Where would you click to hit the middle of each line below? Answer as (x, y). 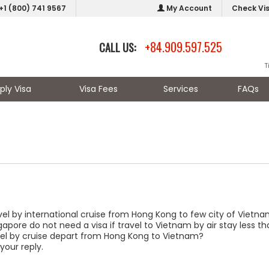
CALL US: (118, 47)
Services (180, 89)
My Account (188, 8)
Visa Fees (98, 89)
